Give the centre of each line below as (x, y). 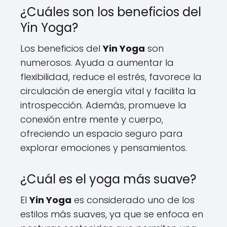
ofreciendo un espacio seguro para (102, 134)
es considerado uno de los (133, 200)
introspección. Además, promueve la (103, 105)
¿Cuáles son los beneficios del (111, 12)
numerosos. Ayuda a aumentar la (97, 63)
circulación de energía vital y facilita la (108, 91)
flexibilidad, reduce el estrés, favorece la (111, 77)
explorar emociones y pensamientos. (104, 148)
